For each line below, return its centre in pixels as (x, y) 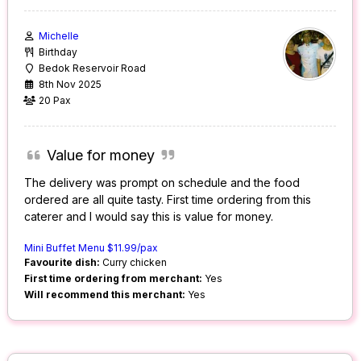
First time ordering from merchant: (114, 279)
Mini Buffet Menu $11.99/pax (91, 248)
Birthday (58, 52)
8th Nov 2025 (71, 85)
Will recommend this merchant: (105, 295)
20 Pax (55, 101)
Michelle (59, 36)
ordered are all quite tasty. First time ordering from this (168, 200)
